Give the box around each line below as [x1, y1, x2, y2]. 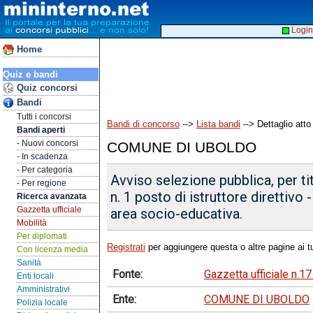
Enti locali [17, 271, 54, 281]
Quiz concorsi [14, 82, 78, 93]
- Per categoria [17, 165, 73, 175]
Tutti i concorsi [17, 112, 71, 122]
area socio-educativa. [110, 205, 243, 223]
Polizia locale [17, 298, 68, 307]
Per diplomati [17, 231, 67, 241]
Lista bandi [196, 119, 240, 130]
